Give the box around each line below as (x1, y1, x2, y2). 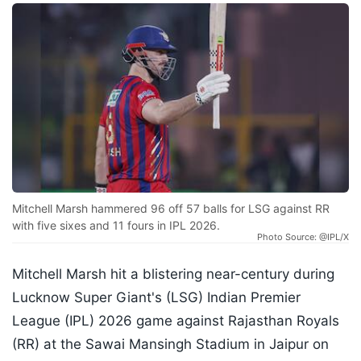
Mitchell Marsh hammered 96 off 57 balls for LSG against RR (12, 201, 330, 216)
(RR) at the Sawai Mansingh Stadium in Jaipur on (12, 336, 329, 353)
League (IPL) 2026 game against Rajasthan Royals (12, 313, 339, 330)
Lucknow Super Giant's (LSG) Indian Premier (12, 289, 301, 306)
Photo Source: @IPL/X (257, 231, 349, 243)
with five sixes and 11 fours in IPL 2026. (12, 218, 220, 233)
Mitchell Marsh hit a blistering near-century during (12, 266, 334, 283)
